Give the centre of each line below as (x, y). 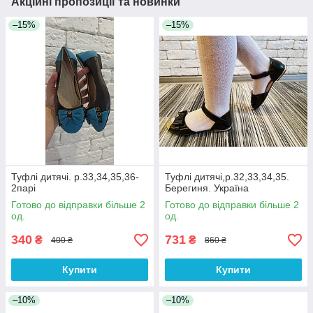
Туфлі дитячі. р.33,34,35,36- (75, 177)
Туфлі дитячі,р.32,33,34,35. (227, 177)
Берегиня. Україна (207, 188)
